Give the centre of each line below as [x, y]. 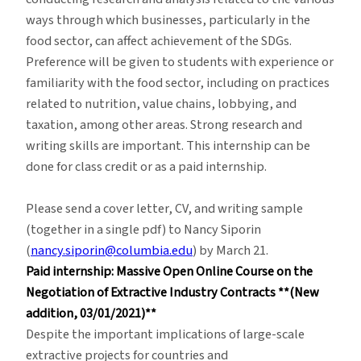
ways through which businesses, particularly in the [168, 20]
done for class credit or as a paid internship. [146, 166]
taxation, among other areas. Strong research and [164, 124]
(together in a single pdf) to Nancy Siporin [143, 229]
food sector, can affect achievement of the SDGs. [159, 41]
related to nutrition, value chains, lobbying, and [161, 104]
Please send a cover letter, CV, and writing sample [164, 208]
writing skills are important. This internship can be [168, 145]
